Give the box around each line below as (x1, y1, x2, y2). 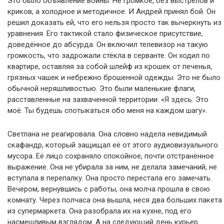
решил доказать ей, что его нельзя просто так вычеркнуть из (7, 18, 221, 27)
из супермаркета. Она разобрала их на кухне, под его (7, 206, 191, 215)
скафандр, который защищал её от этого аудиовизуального (7, 140, 218, 149)
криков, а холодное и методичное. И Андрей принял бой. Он (7, 7, 215, 16)
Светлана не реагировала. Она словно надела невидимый (7, 129, 207, 138)
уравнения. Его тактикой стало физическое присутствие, (7, 29, 203, 38)
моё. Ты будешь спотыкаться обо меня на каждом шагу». (7, 106, 207, 115)
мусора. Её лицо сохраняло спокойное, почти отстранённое (7, 151, 214, 160)
